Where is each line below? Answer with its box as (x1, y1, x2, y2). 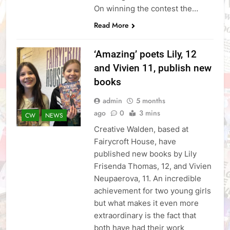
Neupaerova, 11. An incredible (93, 174, 201, 184)
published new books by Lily (93, 149, 197, 159)
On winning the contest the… (93, 4, 198, 14)
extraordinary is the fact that (93, 210, 196, 221)
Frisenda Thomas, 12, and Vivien (93, 161, 212, 171)
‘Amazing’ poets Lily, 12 (93, 48, 197, 61)
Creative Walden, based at (93, 124, 188, 135)
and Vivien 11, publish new (93, 62, 212, 74)
